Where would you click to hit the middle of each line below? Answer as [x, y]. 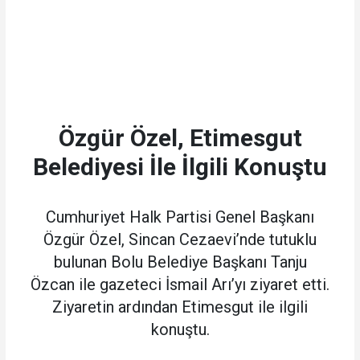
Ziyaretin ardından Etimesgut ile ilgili [180, 307]
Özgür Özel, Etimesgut [180, 137]
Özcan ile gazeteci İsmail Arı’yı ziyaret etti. [180, 284]
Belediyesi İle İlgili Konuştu [180, 166]
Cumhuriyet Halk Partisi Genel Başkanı [180, 217]
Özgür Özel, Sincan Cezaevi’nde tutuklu [180, 239]
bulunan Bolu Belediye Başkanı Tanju [180, 262]
